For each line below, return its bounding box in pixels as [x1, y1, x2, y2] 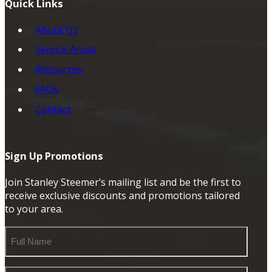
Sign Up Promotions [5, 149, 103, 163]
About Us [35, 22, 78, 36]
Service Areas [35, 42, 96, 56]
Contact [35, 102, 70, 116]
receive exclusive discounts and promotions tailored [5, 189, 240, 203]
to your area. [5, 202, 63, 216]
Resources [35, 63, 83, 76]
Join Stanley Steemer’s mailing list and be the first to [5, 175, 241, 189]
